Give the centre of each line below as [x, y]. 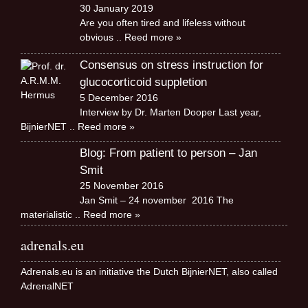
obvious [98, 37]
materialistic [48, 214]
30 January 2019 [116, 8]
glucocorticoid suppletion [143, 82]
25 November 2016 [121, 185]
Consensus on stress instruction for [171, 65]
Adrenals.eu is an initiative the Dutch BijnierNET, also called [149, 271]
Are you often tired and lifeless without [162, 22]
